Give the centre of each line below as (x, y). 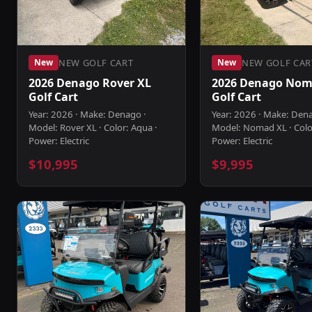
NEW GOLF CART (96, 62)
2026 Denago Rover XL (90, 83)
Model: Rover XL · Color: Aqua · (93, 127)
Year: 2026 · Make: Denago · (87, 114)
